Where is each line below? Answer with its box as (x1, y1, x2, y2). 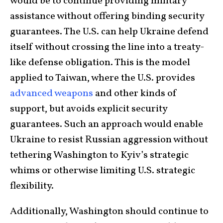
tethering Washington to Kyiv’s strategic (10, 148, 189, 163)
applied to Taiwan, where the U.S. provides (10, 71, 195, 86)
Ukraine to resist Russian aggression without (10, 133, 208, 147)
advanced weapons (10, 87, 93, 101)
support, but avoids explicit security (10, 102, 167, 116)
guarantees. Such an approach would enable (10, 117, 203, 132)
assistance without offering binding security (10, 9, 204, 24)
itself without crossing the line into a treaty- (10, 40, 204, 55)
